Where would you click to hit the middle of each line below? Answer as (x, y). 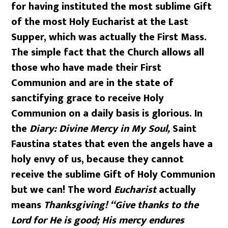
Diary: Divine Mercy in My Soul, (100, 129)
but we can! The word (63, 190)
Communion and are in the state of (93, 83)
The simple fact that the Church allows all (108, 52)
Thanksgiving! (76, 205)
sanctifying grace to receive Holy (88, 98)
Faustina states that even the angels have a (112, 144)
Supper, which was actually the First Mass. (109, 37)
